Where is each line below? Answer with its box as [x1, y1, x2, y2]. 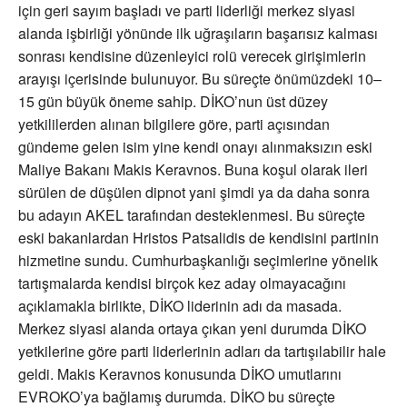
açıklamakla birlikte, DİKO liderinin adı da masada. [18, 295, 342, 317]
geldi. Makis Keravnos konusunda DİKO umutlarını [18, 363, 342, 385]
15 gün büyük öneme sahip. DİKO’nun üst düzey [18, 91, 328, 113]
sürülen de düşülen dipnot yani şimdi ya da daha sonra [18, 182, 370, 203]
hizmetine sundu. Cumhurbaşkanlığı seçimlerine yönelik [18, 250, 378, 272]
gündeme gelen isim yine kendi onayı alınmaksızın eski [18, 136, 372, 158]
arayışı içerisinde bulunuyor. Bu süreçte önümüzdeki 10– [18, 68, 382, 90]
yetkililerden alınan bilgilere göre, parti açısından [18, 114, 330, 135]
